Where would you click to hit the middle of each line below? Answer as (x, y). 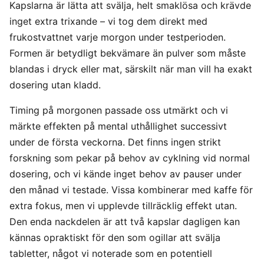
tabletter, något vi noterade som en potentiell (111, 253)
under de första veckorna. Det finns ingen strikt (115, 142)
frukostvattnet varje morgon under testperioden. (118, 37)
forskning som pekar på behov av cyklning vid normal (130, 158)
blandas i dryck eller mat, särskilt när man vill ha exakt (131, 69)
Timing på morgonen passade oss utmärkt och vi (119, 110)
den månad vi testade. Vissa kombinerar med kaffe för (131, 189)
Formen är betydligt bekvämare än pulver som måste (128, 53)
